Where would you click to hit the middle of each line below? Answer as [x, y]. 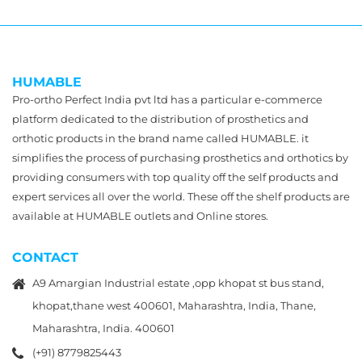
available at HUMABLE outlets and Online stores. [140, 216]
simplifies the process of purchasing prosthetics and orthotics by [180, 158]
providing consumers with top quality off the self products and [175, 177]
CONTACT [45, 257]
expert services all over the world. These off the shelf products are [181, 196]
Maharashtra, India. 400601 [103, 328]
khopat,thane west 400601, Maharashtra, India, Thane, [174, 305]
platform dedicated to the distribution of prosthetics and [160, 119]
